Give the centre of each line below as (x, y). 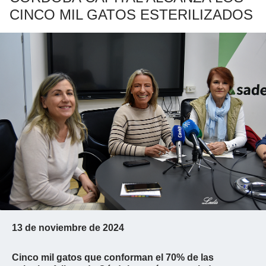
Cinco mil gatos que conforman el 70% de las (113, 257)
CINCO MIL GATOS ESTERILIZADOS (131, 15)
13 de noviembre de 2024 (68, 227)
